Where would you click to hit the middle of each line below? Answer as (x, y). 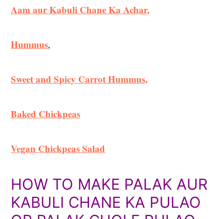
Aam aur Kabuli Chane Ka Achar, (80, 10)
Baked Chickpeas (46, 114)
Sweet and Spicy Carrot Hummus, (79, 79)
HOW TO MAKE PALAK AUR (109, 184)
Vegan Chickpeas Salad (58, 149)
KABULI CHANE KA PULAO (106, 202)
